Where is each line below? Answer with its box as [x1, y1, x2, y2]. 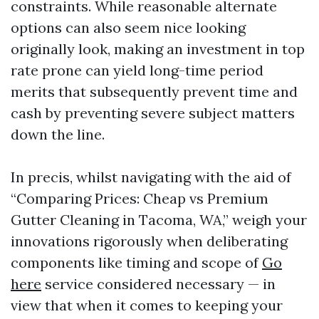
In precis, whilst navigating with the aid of [11, 168, 291, 187]
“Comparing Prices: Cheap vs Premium [11, 189, 268, 208]
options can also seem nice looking [11, 19, 246, 37]
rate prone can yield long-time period [11, 61, 263, 80]
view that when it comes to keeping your [11, 296, 283, 315]
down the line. [11, 125, 105, 144]
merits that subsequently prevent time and [11, 83, 298, 101]
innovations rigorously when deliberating [11, 232, 288, 251]
